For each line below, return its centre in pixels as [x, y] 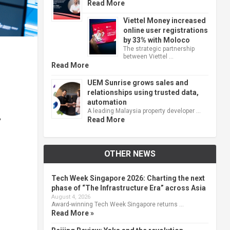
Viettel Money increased [164, 20]
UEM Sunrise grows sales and [138, 82]
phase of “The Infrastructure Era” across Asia [128, 188]
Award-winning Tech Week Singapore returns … [117, 204]
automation [107, 102]
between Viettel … [148, 56]
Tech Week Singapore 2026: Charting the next [128, 178]
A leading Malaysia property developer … [144, 111]
